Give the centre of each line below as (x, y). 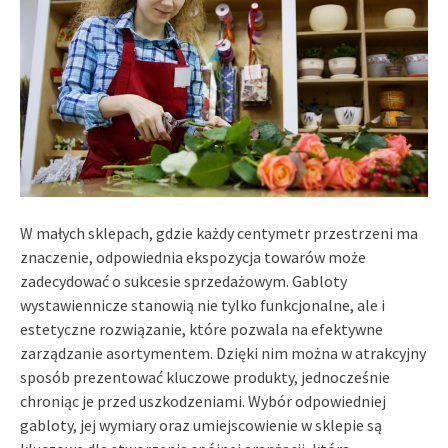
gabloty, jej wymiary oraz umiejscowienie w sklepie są (201, 424)
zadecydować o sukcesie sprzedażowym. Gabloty (183, 280)
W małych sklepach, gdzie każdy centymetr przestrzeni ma (219, 232)
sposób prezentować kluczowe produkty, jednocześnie (205, 376)
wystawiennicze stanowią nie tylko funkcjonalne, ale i (202, 304)
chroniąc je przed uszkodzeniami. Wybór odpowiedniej (203, 400)
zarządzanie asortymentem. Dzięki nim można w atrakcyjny (223, 352)
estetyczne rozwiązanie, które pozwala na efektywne (201, 328)
